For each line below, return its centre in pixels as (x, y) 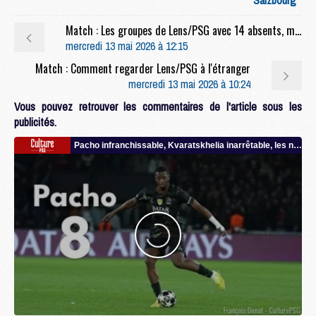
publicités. (35, 122)
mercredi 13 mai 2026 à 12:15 (126, 45)
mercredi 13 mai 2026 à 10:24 (189, 84)
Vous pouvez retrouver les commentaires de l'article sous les (158, 106)
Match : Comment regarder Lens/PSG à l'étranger (143, 68)
